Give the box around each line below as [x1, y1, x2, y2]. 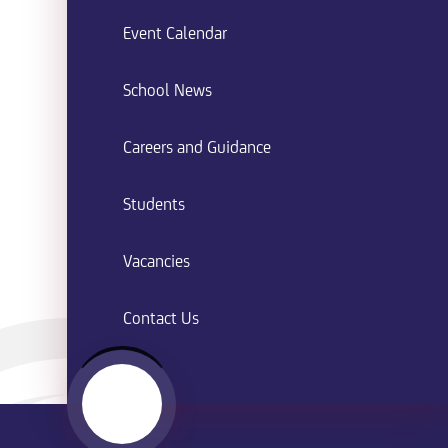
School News [123, 82, 213, 101]
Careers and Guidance [123, 139, 272, 158]
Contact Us [123, 310, 200, 329]
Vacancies [123, 253, 191, 272]
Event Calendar [123, 25, 228, 44]
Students [123, 196, 186, 215]
